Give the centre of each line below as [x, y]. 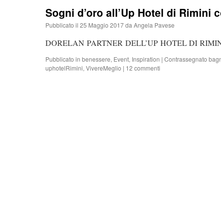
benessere [96, 59]
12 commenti [143, 68]
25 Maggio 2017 [102, 25]
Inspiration [146, 59]
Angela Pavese [154, 25]
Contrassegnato [186, 59]
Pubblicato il [62, 25]
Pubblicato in [63, 59]
